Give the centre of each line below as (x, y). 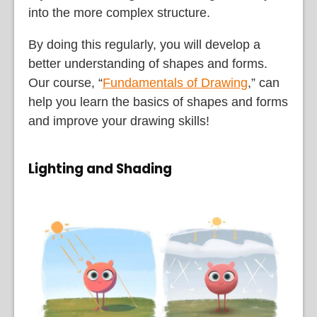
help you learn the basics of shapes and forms (158, 102)
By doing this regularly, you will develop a (144, 45)
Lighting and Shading (100, 169)
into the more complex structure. (119, 13)
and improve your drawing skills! (119, 121)
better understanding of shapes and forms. (148, 64)
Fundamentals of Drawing (175, 83)
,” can (264, 83)
